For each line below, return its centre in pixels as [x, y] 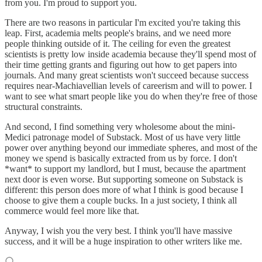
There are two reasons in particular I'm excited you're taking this [123, 22]
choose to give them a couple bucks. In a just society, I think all [121, 200]
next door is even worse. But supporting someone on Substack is [124, 179]
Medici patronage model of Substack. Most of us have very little [123, 137]
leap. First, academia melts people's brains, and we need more [118, 33]
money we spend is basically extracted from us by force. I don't [121, 158]
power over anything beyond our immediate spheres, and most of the [131, 147]
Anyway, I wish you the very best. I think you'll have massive [118, 230]
